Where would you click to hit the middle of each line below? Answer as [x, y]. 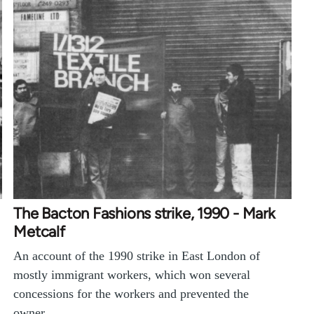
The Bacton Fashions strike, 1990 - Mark [144, 213]
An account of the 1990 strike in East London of [137, 255]
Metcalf [39, 231]
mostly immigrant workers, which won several [132, 274]
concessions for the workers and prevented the [131, 293]
